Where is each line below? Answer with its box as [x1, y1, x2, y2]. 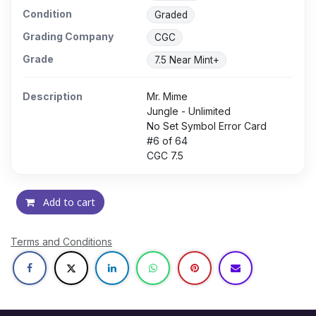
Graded [154, 9, 188, 21]
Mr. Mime [147, 90, 188, 103]
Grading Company [23, 30, 114, 43]
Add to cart [40, 195, 95, 209]
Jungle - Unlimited [147, 105, 231, 118]
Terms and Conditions [11, 236, 112, 248]
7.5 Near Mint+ [154, 54, 219, 66]
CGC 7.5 [147, 150, 183, 162]
